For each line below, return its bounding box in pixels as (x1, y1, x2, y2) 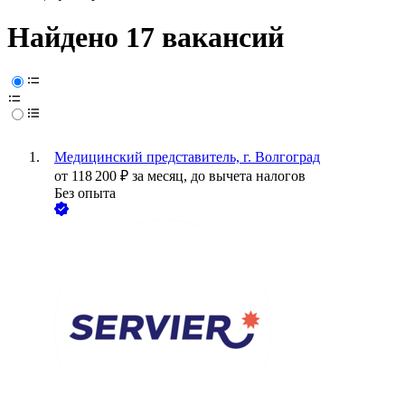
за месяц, (132, 168, 191, 184)
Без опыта (54, 185, 116, 202)
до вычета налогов (191, 168, 306, 184)
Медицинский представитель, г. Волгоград (54, 149, 320, 165)
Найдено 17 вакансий (7, 21, 284, 54)
